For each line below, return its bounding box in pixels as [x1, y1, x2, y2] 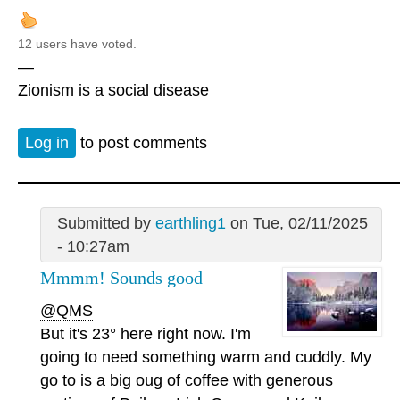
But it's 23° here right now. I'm [40, 324, 251, 343]
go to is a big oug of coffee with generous [40, 371, 333, 389]
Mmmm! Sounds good [40, 268, 203, 288]
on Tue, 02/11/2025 [225, 214, 368, 233]
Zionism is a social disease [18, 81, 209, 100]
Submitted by [56, 214, 155, 233]
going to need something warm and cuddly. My [40, 347, 371, 366]
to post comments [76, 133, 207, 152]
